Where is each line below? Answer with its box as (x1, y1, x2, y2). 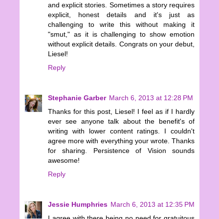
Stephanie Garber (48, 94, 106, 102)
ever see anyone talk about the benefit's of (48, 117, 195, 126)
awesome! (48, 156, 80, 165)
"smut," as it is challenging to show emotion (48, 30, 195, 39)
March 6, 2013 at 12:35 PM (110, 200, 195, 209)
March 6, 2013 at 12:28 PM (109, 94, 193, 102)
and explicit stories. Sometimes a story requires (48, 1, 195, 9)
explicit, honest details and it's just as (48, 11, 195, 19)
